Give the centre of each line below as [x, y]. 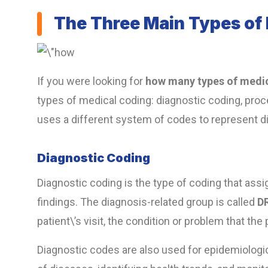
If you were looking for [91, 81]
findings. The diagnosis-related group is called [147, 202]
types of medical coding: [95, 100]
